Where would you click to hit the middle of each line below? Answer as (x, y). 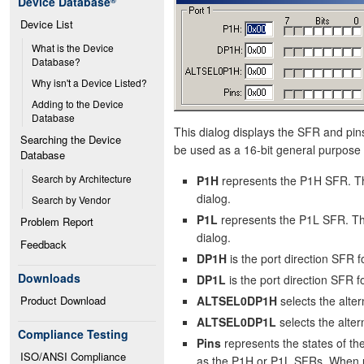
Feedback (43, 244)
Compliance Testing (73, 334)
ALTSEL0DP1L (236, 322)
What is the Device (73, 48)
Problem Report (57, 221)
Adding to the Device (78, 104)
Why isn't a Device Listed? (89, 82)
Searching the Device (71, 139)
